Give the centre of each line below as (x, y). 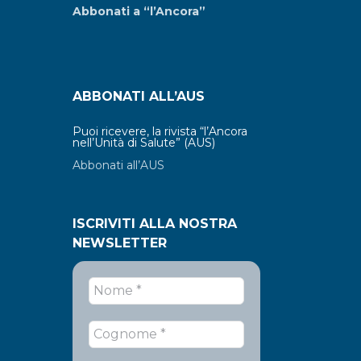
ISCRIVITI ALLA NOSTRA (155, 223)
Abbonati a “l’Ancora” (139, 11)
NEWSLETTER (120, 243)
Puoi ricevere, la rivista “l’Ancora (160, 131)
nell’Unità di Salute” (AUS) (144, 142)
